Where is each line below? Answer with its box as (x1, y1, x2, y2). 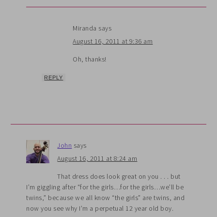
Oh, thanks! (73, 54, 107, 63)
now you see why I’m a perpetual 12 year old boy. (26, 203, 174, 213)
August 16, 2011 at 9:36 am (73, 36, 153, 46)
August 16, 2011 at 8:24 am (57, 154, 138, 163)
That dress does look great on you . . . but (57, 171, 181, 181)
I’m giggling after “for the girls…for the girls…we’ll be (26, 182, 184, 191)
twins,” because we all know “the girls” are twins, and (26, 193, 185, 202)
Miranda (73, 23, 97, 32)
